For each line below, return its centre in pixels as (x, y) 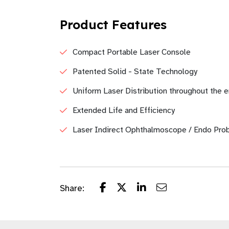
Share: (72, 188)
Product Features (113, 25)
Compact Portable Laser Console (132, 52)
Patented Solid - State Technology (135, 72)
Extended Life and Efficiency (124, 110)
